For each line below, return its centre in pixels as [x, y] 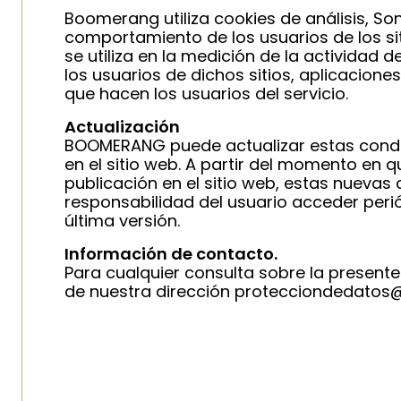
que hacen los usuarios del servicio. [206, 94]
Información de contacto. [171, 254]
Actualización [122, 127]
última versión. [122, 221]
